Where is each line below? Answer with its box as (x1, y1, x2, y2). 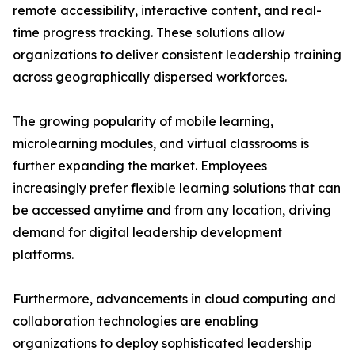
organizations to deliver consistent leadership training (13, 47, 342, 63)
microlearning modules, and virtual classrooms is (13, 136, 309, 152)
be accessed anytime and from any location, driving (13, 202, 331, 219)
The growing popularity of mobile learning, (13, 113, 273, 130)
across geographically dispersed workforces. (13, 69, 287, 86)
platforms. (13, 246, 74, 263)
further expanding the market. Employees (13, 158, 267, 174)
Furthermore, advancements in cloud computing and (13, 291, 336, 307)
